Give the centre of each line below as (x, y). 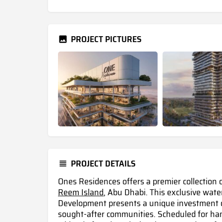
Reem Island (81, 192)
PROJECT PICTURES (106, 39)
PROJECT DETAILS (103, 163)
